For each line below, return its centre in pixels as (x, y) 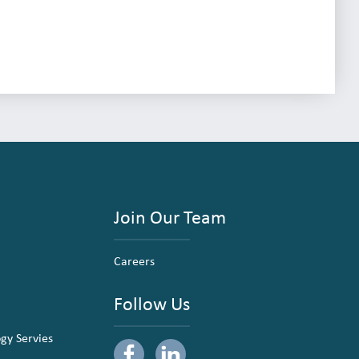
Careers (135, 260)
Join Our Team (170, 216)
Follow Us (152, 303)
